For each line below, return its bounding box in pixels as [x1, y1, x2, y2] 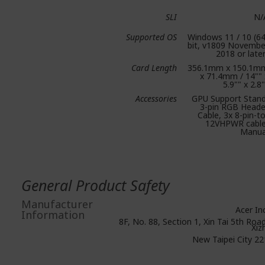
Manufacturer [21, 196, 93, 211]
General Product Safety [21, 174, 170, 195]
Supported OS [126, 31, 177, 43]
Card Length [131, 62, 177, 73]
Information [21, 207, 85, 222]
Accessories [135, 92, 177, 104]
